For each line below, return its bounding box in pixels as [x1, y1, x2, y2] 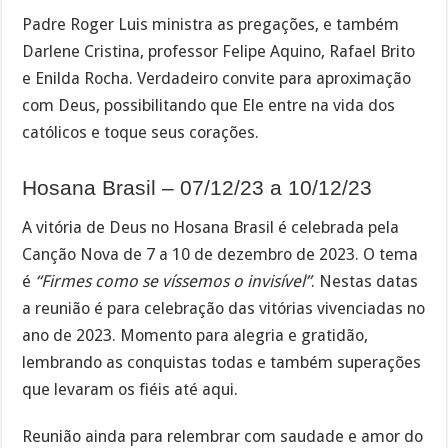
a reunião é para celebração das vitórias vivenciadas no [22, 298, 426, 318]
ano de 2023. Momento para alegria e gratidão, [22, 325, 369, 345]
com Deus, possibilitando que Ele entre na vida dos [22, 95, 396, 115]
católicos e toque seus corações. [22, 122, 260, 142]
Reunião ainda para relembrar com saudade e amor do [22, 426, 424, 446]
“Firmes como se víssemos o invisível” [35, 271, 312, 291]
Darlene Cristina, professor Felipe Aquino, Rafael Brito [22, 41, 416, 61]
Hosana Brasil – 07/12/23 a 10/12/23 [22, 176, 373, 200]
